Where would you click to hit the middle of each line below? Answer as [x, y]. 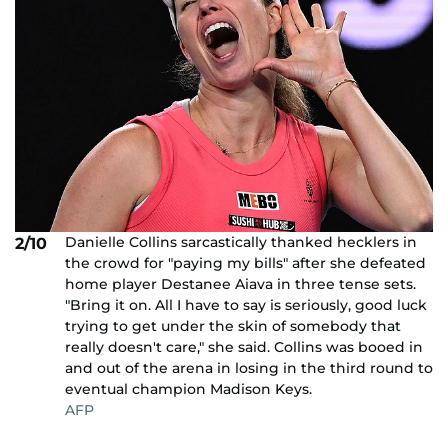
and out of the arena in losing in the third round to [249, 367]
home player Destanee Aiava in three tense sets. [240, 283]
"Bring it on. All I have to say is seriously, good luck [246, 304]
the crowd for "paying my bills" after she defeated [245, 262]
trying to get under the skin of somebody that [233, 325]
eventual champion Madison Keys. [188, 388]
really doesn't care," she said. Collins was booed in [244, 346]
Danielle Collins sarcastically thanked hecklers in [241, 241]
